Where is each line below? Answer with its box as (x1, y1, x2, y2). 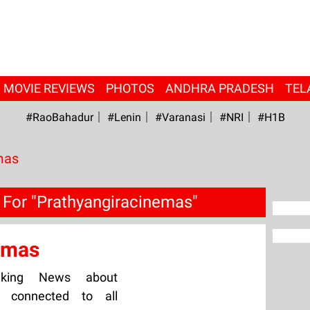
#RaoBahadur (25, 111, 93, 124)
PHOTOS (105, 81, 154, 95)
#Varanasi (154, 111, 206, 124)
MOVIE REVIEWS (3, 81, 95, 95)
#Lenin (107, 111, 141, 124)
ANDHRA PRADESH (165, 81, 274, 95)
